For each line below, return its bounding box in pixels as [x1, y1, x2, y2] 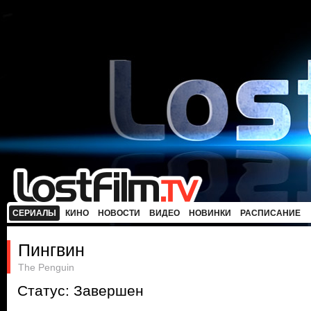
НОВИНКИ [189, 208, 231, 218]
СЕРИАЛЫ [12, 208, 56, 218]
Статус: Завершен [17, 283, 144, 299]
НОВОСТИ [98, 208, 140, 218]
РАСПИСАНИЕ [240, 208, 301, 218]
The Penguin [18, 262, 74, 273]
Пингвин [18, 240, 85, 260]
